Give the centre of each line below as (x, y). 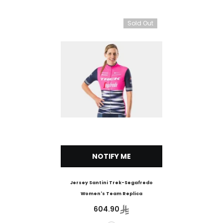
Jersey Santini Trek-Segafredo (111, 183)
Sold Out (140, 23)
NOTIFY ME (111, 157)
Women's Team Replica (111, 194)
